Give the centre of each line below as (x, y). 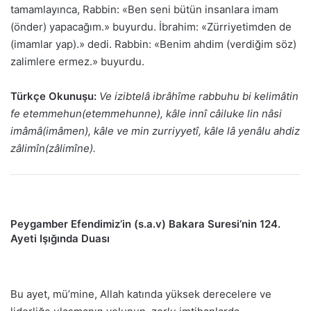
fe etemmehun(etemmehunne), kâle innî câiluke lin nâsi (146, 113)
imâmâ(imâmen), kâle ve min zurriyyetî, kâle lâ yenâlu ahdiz (155, 131)
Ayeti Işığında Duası (60, 238)
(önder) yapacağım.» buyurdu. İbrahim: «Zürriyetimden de (151, 26)
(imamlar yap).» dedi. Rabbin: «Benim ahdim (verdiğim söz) (153, 44)
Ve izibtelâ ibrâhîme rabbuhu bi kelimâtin (199, 96)
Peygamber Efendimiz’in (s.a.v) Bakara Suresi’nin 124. (145, 224)
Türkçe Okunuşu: (53, 96)
